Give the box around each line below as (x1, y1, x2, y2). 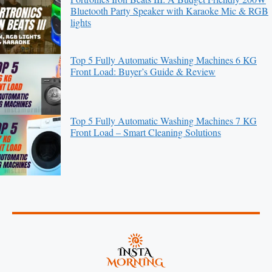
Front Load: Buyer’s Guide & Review (70, 64, 216, 78)
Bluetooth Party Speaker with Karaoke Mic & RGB (70, 4, 268, 17)
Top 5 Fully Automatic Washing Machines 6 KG (70, 53, 257, 66)
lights (70, 15, 91, 29)
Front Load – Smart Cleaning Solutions (70, 125, 221, 138)
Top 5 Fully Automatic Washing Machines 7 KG (70, 114, 257, 127)
